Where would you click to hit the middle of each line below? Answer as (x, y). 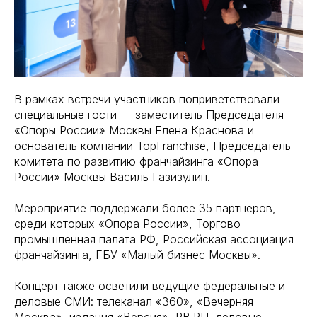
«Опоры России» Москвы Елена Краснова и (134, 130)
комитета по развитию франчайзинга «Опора (136, 161)
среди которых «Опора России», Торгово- (130, 224)
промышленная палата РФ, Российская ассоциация (154, 239)
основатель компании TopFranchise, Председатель (152, 146)
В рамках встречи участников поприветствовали (147, 99)
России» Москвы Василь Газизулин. (112, 177)
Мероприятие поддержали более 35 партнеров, (145, 208)
